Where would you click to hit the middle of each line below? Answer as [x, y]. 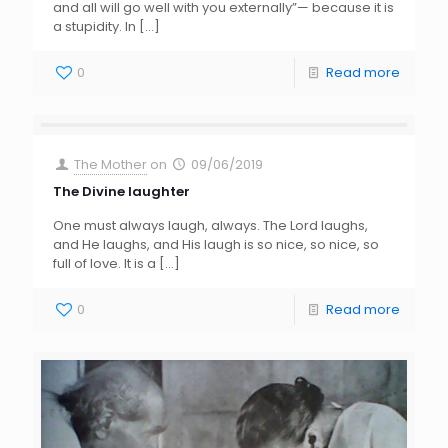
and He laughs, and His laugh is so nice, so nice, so [216, 244]
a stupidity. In [94, 26]
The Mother [111, 164]
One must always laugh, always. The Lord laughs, [210, 225]
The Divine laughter [121, 191]
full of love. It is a [104, 263]
